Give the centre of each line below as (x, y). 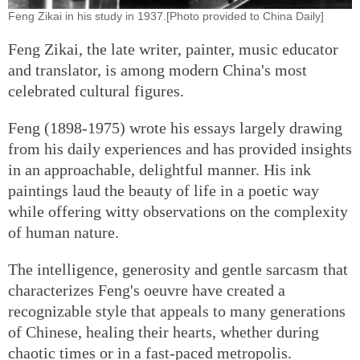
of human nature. (63, 232)
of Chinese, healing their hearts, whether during (164, 331)
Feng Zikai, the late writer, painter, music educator (173, 49)
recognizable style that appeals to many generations (177, 311)
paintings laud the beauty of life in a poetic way (164, 190)
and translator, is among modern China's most (157, 70)
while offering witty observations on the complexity (178, 211)
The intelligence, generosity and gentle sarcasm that (178, 269)
